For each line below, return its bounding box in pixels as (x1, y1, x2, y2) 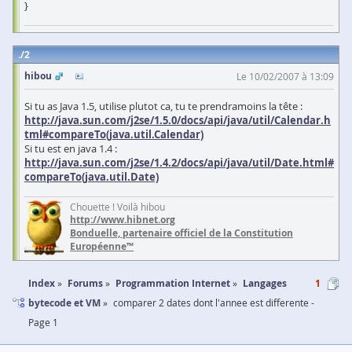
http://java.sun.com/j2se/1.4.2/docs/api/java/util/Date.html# (24, 156, 334, 170)
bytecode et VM (28, 296, 101, 310)
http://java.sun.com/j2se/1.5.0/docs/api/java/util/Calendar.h (24, 113, 331, 127)
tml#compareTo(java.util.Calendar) (24, 127, 203, 141)
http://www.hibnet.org (70, 213, 175, 226)
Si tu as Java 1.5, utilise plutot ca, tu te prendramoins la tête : (24, 99, 302, 113)
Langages (243, 277, 287, 290)
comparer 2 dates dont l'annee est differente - (113, 296, 314, 309)
